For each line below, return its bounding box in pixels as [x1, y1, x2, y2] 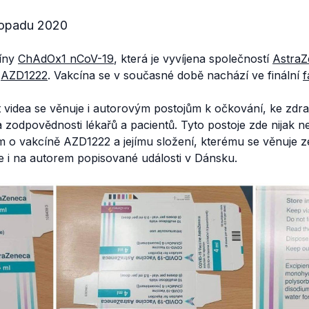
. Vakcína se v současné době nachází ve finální [48, 68, 303, 82]
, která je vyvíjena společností [114, 51, 272, 66]
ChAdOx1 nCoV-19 [18, 51, 114, 66]
